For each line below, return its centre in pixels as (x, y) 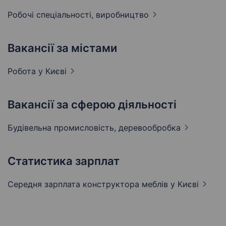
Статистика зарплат (64, 161)
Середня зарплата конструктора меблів (89, 184)
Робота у (26, 71)
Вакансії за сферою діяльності (92, 105)
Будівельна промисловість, (63, 128)
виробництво (122, 15)
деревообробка (150, 128)
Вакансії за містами (62, 48)
